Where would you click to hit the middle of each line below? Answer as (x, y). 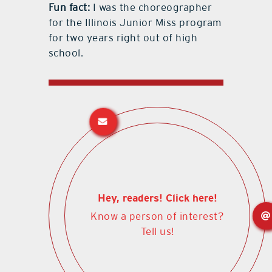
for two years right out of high (123, 37)
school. (66, 53)
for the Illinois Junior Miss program (135, 22)
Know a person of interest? (158, 216)
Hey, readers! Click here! (157, 198)
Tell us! (157, 232)
